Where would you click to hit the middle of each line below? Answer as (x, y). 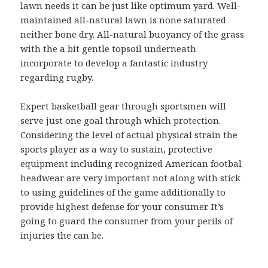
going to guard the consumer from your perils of (127, 221)
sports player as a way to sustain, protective (117, 149)
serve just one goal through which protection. (121, 121)
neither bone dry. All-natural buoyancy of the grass (133, 34)
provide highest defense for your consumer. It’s (122, 207)
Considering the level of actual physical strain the (129, 135)
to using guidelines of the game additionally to (123, 192)
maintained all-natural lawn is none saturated (124, 20)
